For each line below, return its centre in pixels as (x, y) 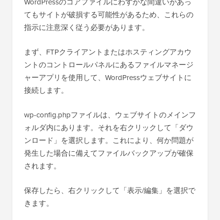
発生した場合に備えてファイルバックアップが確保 (109, 153)
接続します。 (46, 90)
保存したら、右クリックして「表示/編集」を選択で (110, 190)
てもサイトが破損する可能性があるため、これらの (109, 14)
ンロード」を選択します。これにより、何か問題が (109, 140)
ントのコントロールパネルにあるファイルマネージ (109, 65)
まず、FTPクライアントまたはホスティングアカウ (108, 52)
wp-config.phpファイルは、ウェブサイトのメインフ (110, 115)
